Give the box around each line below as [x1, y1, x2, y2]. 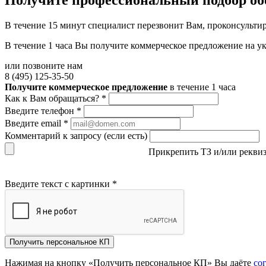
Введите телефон [5, 106, 77, 116]
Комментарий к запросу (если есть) [5, 131, 147, 141]
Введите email [5, 118, 64, 129]
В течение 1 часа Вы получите [5, 40, 131, 51]
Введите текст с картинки [5, 179, 112, 189]
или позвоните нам [5, 61, 83, 71]
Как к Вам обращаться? [5, 93, 102, 104]
